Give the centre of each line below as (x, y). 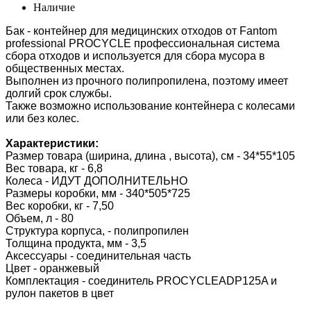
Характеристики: (52, 143)
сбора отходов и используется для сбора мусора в (135, 56)
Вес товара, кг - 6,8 (54, 168)
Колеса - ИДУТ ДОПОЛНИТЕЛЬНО (96, 180)
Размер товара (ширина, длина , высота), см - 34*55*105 (150, 155)
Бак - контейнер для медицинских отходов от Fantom (141, 31)
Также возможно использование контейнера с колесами (150, 106)
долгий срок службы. (59, 93)
